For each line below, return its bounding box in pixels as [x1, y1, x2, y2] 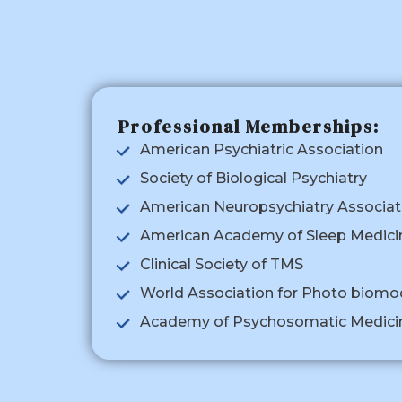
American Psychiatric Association [140, 141, 383, 159]
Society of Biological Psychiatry [140, 170, 367, 188]
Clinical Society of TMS [140, 256, 303, 274]
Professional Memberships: [118, 114, 380, 140]
